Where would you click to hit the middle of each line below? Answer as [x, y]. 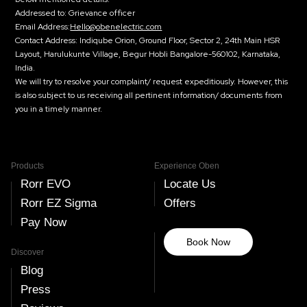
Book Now [208, 242]
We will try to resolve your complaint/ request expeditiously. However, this [152, 82]
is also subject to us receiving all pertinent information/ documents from [149, 95]
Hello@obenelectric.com [116, 27]
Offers [180, 203]
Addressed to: [41, 13]
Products [27, 166]
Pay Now [44, 222]
